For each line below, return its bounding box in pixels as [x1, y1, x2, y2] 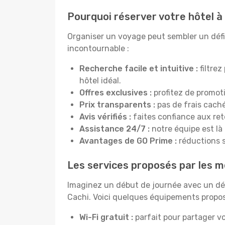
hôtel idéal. [79, 76, 121, 85]
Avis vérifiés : [79, 112, 133, 122]
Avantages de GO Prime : [79, 136, 177, 146]
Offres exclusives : [79, 88, 154, 97]
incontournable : [67, 44, 129, 53]
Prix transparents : [79, 100, 155, 109]
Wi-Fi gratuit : [79, 212, 133, 222]
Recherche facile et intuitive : [79, 64, 198, 73]
